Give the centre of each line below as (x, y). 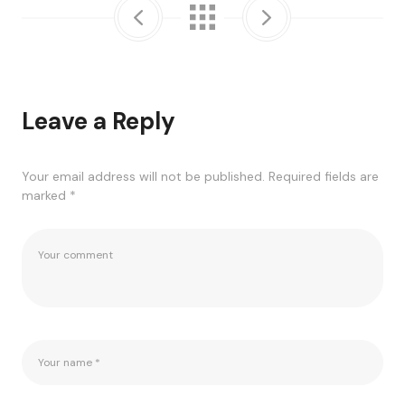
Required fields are (324, 176)
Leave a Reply (99, 121)
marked (46, 195)
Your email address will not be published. (143, 176)
